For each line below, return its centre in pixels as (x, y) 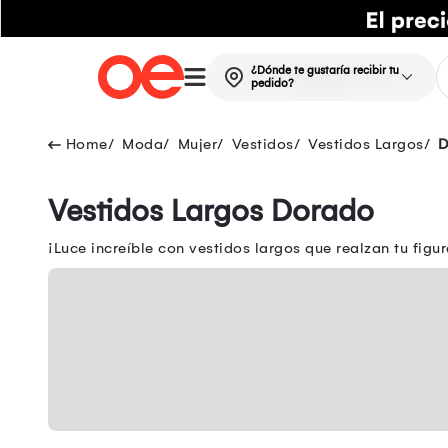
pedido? (272, 84)
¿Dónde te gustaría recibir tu (324, 71)
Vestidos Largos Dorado (211, 211)
